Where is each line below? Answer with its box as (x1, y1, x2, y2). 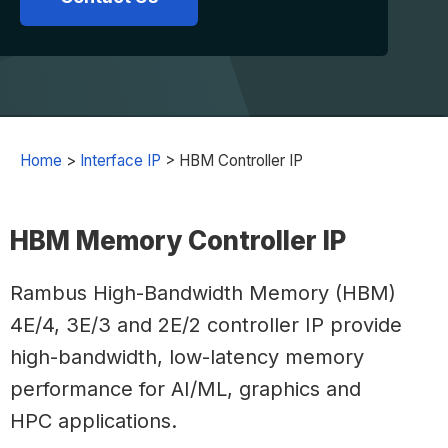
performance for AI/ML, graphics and (10, 377, 361, 401)
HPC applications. (10, 409, 180, 433)
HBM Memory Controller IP (10, 225, 346, 256)
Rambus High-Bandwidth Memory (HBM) (10, 281, 396, 305)
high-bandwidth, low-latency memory (10, 345, 364, 369)
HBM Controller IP (179, 151, 303, 170)
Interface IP (80, 151, 161, 170)
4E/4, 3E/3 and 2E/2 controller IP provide (10, 313, 402, 337)
